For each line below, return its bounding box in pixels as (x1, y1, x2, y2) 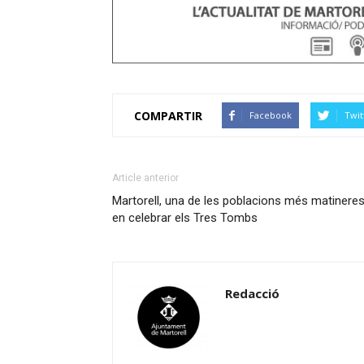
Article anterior (112, 172, 179, 184)
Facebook (249, 109, 292, 121)
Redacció (225, 285, 279, 301)
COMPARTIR (134, 107, 202, 123)
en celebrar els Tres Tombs (112, 210, 258, 225)
